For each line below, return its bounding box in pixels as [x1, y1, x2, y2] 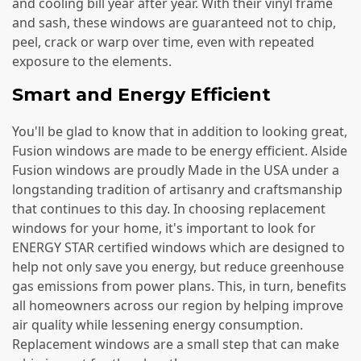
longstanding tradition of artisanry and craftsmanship [12, 180, 342, 198]
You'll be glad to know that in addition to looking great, [12, 122, 347, 140]
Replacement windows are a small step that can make [12, 334, 339, 353]
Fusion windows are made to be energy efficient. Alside [12, 141, 347, 160]
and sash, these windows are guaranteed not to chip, [12, 14, 336, 32]
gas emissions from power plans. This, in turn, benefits [12, 276, 346, 295]
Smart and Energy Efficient [12, 84, 271, 106]
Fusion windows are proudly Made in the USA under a [12, 160, 339, 179]
